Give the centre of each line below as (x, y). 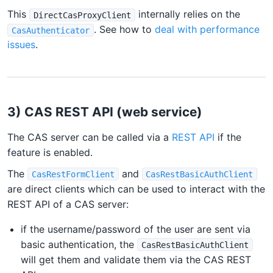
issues (21, 45)
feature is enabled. (50, 153)
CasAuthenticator (50, 30)
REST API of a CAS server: (68, 204)
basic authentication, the (79, 244)
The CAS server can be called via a (90, 137)
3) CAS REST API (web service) (105, 112)
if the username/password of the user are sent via (136, 229)
